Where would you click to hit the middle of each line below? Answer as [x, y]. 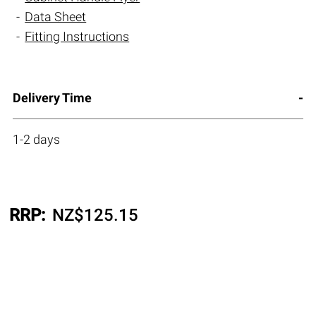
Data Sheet [56, 17]
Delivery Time [52, 98]
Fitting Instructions [77, 37]
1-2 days [36, 140]
